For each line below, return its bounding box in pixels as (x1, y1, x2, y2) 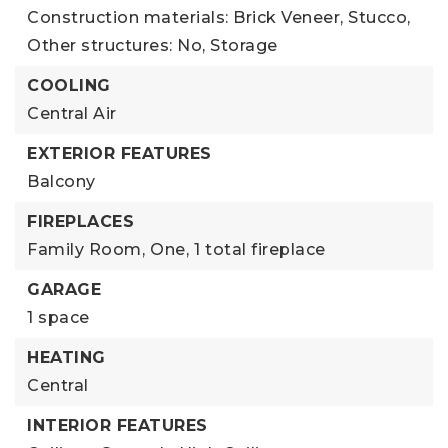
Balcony (27, 172, 96, 191)
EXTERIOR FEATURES (27, 144, 212, 163)
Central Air (27, 104, 117, 123)
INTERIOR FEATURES (27, 416, 208, 435)
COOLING (27, 76, 111, 95)
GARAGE (27, 280, 101, 299)
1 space (27, 308, 90, 327)
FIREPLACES (27, 212, 134, 231)
